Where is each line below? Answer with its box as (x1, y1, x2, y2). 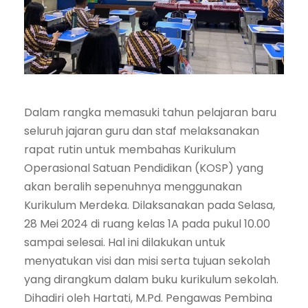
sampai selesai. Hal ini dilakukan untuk (24, 234, 225, 250)
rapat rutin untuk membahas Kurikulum (24, 141, 236, 157)
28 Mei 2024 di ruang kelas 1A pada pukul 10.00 (24, 215, 270, 232)
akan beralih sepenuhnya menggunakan (24, 178, 242, 195)
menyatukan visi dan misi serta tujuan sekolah (24, 252, 270, 269)
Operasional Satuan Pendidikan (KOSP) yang (24, 159, 263, 176)
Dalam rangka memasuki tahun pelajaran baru (24, 104, 276, 120)
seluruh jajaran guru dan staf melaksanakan (24, 122, 259, 139)
